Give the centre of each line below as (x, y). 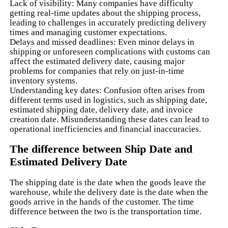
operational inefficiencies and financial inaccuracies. (106, 129)
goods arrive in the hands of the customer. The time (102, 202)
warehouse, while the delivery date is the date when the (109, 192)
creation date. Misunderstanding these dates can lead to (110, 119)
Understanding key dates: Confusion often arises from (107, 90)
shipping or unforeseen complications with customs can (110, 51)
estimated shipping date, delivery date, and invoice (102, 109)
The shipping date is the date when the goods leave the (108, 182)
